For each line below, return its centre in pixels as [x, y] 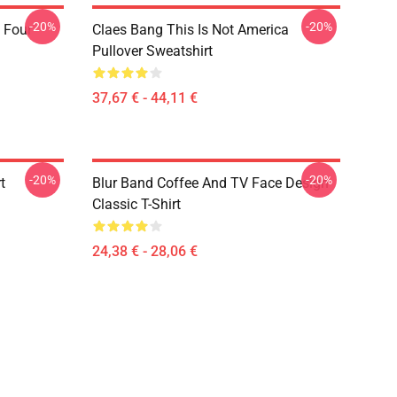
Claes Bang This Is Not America [191, 30]
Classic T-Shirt [136, 204]
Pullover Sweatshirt [152, 51]
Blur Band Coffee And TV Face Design [210, 183]
